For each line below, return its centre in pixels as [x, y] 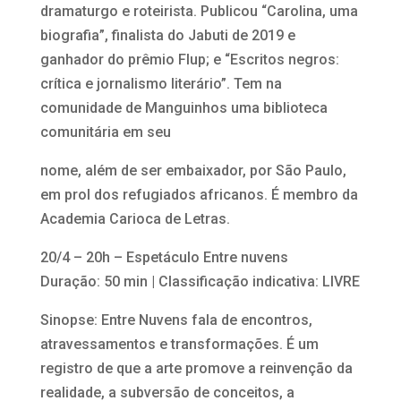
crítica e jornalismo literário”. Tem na [161, 83]
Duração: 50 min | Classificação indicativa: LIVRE [200, 281]
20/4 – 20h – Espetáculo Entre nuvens [164, 257]
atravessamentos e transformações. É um [179, 344]
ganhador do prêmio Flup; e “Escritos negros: [189, 59]
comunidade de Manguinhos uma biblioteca [183, 107]
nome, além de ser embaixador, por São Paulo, [193, 170]
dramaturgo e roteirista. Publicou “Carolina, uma [199, 11]
